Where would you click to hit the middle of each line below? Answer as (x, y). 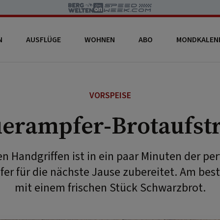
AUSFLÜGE (43, 40)
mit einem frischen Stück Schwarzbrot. (110, 188)
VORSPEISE (110, 96)
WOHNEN (99, 40)
